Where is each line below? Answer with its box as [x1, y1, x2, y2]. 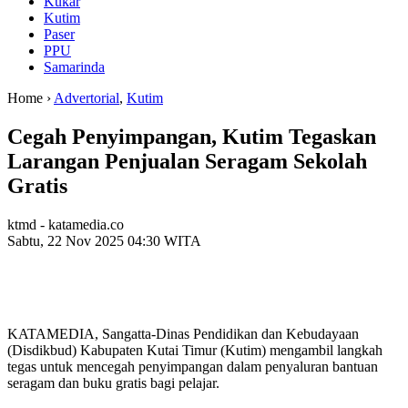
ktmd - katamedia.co [7, 217, 124, 233]
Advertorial [54, 90, 119, 107]
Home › [7, 90, 54, 107]
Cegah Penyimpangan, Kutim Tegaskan [7, 125, 376, 149]
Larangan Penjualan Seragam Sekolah [7, 149, 367, 174]
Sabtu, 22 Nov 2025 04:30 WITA [7, 233, 201, 250]
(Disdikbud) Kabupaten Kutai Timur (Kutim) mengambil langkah [7, 342, 382, 359]
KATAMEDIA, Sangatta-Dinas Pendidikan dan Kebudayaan [7, 326, 359, 342]
